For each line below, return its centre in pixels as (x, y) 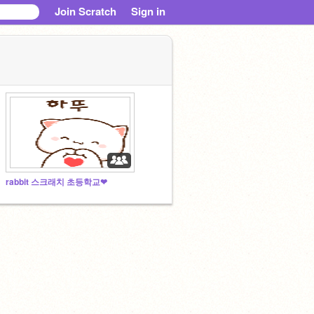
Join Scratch (86, 11)
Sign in (148, 11)
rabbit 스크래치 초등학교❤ (56, 182)
